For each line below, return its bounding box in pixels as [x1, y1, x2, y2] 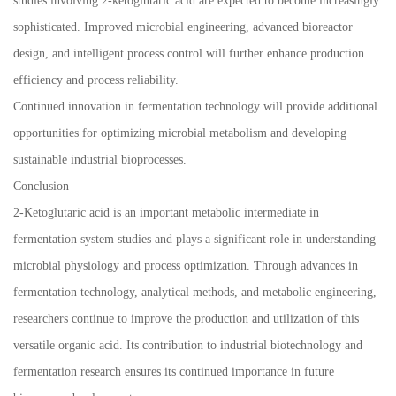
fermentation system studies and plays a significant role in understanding [13, 232, 376, 247]
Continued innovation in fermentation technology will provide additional [13, 100, 377, 114]
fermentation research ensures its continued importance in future [13, 365, 334, 379]
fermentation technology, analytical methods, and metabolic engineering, [13, 286, 377, 300]
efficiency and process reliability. [13, 73, 179, 88]
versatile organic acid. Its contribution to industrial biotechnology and [13, 339, 362, 353]
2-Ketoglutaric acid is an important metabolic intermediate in [13, 206, 319, 220]
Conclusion [13, 179, 69, 194]
